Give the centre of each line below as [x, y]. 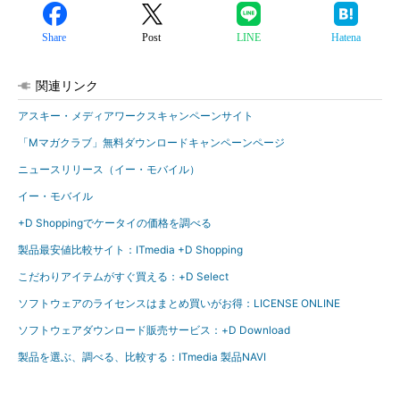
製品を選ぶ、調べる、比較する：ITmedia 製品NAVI [142, 357]
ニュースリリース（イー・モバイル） [109, 169]
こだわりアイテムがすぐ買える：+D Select [123, 276]
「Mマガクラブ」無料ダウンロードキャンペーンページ [151, 142]
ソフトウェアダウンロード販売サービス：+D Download [154, 330]
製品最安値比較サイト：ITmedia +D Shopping [130, 250]
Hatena [346, 37]
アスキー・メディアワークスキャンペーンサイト [136, 116]
